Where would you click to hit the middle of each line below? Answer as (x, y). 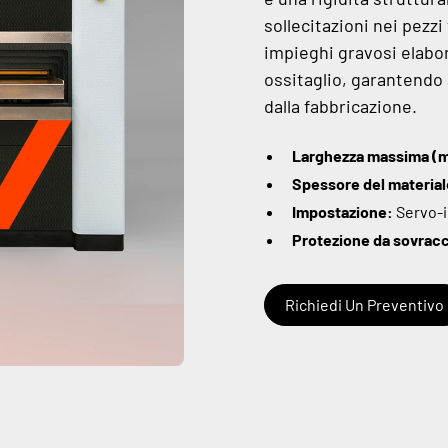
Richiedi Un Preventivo (364, 305)
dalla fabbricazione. (340, 106)
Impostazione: (344, 212)
